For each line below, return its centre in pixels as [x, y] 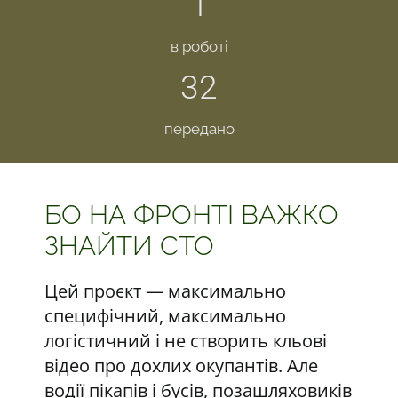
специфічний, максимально [165, 316]
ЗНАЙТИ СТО [129, 246]
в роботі [199, 46]
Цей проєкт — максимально [165, 291]
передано [199, 129]
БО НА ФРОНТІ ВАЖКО [191, 215]
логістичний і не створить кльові [185, 341]
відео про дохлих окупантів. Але [181, 366]
